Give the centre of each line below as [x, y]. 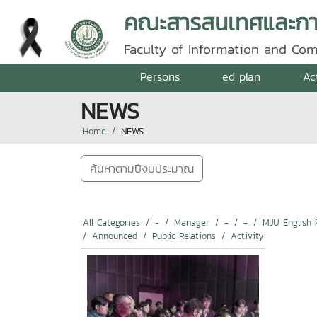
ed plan [241, 76]
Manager [192, 223]
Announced [115, 236]
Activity [247, 236]
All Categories [111, 223]
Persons [160, 76]
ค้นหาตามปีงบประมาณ [142, 168]
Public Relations [184, 236]
